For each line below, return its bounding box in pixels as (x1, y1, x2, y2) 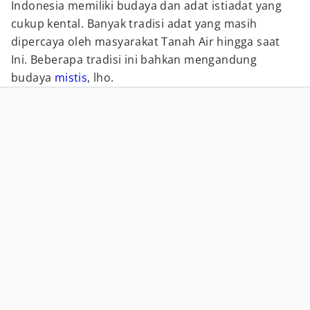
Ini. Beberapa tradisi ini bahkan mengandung (11, 52, 257, 67)
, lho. (87, 70, 114, 85)
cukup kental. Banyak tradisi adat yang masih (11, 16, 257, 31)
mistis (54, 70, 88, 85)
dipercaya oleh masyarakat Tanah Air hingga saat (11, 34, 280, 49)
